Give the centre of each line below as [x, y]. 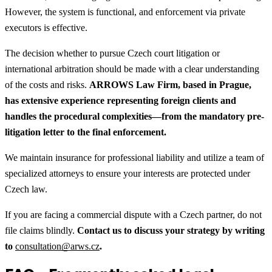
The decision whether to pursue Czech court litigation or [112, 53]
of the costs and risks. [47, 85]
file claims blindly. [40, 231]
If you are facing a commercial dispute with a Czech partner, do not [133, 215]
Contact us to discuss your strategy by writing [170, 231]
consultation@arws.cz [57, 246]
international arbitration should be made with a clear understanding [132, 69]
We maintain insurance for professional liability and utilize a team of [134, 158]
